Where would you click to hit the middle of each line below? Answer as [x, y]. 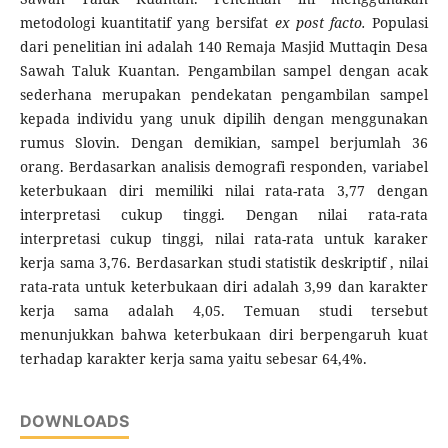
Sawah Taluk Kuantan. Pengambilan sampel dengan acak [224, 71]
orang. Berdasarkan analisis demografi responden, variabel [224, 167]
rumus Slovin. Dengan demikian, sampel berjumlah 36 [224, 143]
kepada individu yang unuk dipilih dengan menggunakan [224, 119]
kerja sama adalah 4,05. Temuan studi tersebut [224, 311]
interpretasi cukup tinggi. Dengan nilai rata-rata [224, 215]
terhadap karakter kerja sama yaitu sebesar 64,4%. [193, 359]
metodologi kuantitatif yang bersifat [147, 23]
